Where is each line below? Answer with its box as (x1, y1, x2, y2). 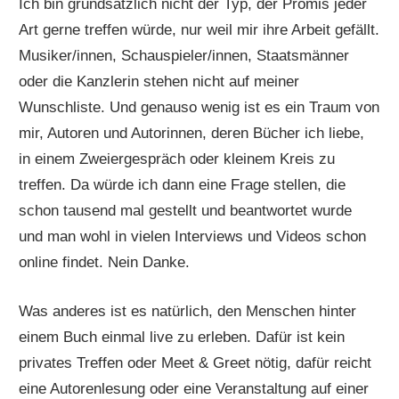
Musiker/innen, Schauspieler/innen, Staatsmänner (19, 47, 350, 65)
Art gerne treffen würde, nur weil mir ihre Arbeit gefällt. (19, 21, 380, 39)
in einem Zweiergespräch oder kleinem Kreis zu (19, 151, 336, 168)
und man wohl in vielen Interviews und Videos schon (19, 228, 367, 246)
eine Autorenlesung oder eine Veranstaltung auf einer (19, 379, 370, 397)
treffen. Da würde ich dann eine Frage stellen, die (19, 176, 346, 194)
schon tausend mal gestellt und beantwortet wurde (19, 202, 353, 220)
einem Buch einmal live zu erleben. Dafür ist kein (19, 328, 346, 346)
